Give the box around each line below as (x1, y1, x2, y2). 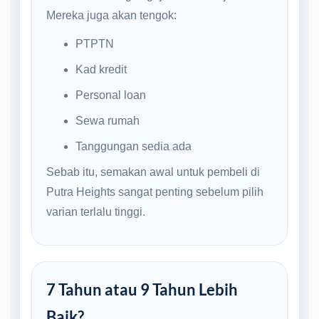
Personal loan (75, 88, 146, 101)
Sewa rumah (75, 114, 140, 127)
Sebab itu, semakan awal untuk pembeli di (46, 165, 260, 178)
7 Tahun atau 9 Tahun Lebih (46, 279, 238, 299)
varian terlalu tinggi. (46, 205, 145, 218)
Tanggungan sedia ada (75, 140, 192, 152)
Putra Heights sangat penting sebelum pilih (46, 185, 263, 198)
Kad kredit (75, 63, 127, 75)
